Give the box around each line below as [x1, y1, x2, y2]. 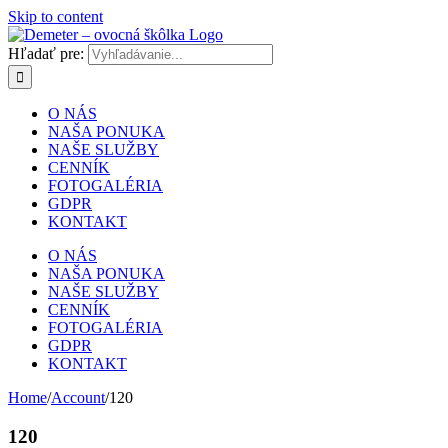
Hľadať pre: [8, 45, 84, 62]
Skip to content [8, 8, 103, 25]
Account [51, 389, 105, 406]
